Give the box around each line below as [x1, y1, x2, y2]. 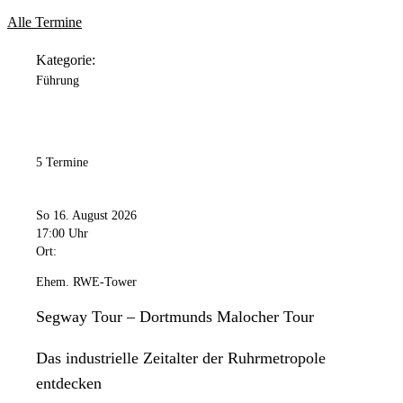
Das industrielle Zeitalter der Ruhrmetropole [36, 349, 326, 368]
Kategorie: [36, 51, 95, 67]
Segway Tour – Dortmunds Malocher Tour [36, 308, 314, 327]
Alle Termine [7, 14, 82, 31]
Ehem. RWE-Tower [36, 275, 137, 290]
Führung [36, 73, 79, 87]
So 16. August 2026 [36, 209, 137, 223]
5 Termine [36, 155, 88, 169]
